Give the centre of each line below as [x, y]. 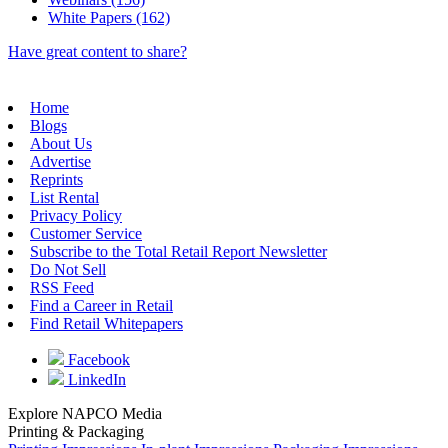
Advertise [60, 162]
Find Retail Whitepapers [106, 324]
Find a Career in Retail [101, 306]
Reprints [56, 180]
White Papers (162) [109, 18]
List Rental [64, 198]
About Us [61, 144]
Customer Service [86, 234]
